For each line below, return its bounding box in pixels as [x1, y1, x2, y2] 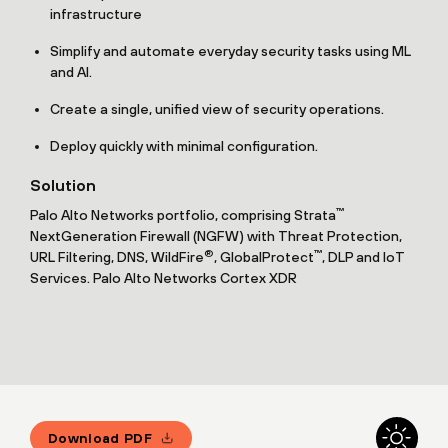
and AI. [50, 64, 92, 81]
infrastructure [50, 6, 142, 23]
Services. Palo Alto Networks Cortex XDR [30, 270, 297, 287]
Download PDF [48, 429, 152, 446]
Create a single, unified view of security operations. [50, 101, 384, 118]
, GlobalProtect [214, 249, 314, 266]
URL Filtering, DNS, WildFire [30, 249, 204, 266]
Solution [30, 176, 96, 195]
